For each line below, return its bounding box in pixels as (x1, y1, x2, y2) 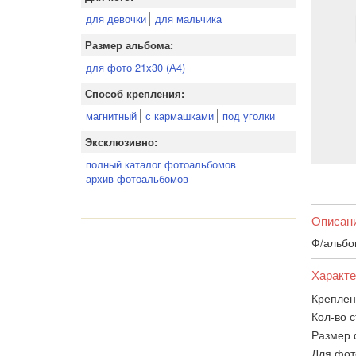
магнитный (86, 108, 137, 123)
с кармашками (145, 108, 214, 123)
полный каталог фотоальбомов (86, 157, 236, 172)
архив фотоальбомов (86, 171, 188, 186)
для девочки (86, 11, 146, 26)
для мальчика (155, 11, 222, 26)
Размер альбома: (85, 38, 173, 52)
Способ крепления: (85, 87, 184, 101)
